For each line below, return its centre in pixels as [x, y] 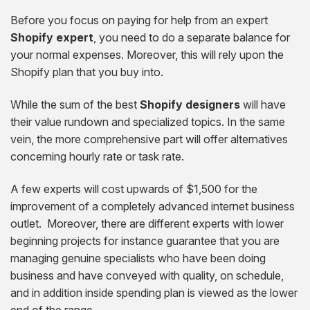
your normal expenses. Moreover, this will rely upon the [147, 54]
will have [263, 104]
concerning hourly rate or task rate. [97, 156]
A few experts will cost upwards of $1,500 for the [134, 189]
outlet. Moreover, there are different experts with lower [147, 223]
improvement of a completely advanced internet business [153, 206]
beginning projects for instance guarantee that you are [145, 240]
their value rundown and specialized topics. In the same [148, 121]
